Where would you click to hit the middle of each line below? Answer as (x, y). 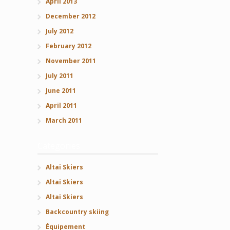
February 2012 (68, 46)
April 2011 (61, 106)
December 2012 (70, 16)
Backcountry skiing (77, 212)
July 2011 (59, 76)
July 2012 (59, 31)
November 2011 (71, 61)
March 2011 (64, 121)
